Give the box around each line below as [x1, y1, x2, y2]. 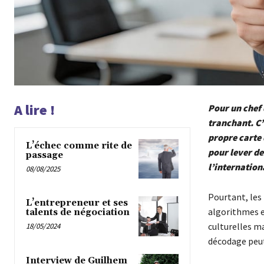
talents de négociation [26, 207, 130, 219]
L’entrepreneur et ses [26, 197, 128, 209]
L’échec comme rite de [26, 140, 132, 152]
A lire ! [14, 101, 55, 120]
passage [26, 150, 63, 161]
